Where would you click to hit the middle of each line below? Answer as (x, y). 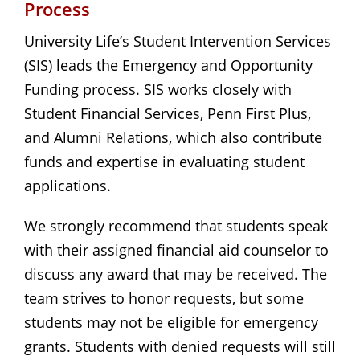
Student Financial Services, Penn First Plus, (168, 113)
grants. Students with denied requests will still (180, 346)
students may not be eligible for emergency (171, 322)
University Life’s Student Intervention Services (178, 41)
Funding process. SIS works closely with (158, 89)
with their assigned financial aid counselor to (176, 250)
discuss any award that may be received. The (176, 274)
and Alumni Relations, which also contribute (173, 137)
